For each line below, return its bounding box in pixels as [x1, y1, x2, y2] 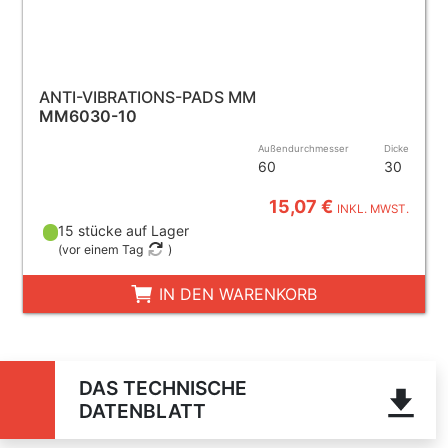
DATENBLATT [78, 398, 206, 423]
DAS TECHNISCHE [78, 375, 247, 400]
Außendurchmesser [258, 142, 350, 154]
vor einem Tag [62, 241, 144, 257]
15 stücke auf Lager [58, 221, 190, 239]
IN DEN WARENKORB [154, 283, 318, 304]
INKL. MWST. [337, 201, 410, 216]
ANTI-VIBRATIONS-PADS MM [38, 86, 256, 107]
